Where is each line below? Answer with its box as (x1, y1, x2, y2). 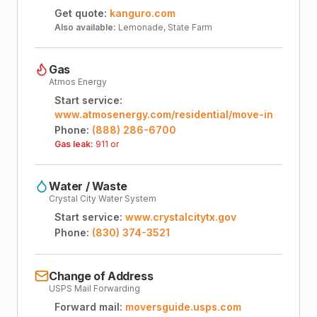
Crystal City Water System (49, 193, 156, 204)
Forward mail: (54, 301, 122, 313)
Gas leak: (54, 139, 93, 149)
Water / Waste (49, 179, 127, 193)
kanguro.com (110, 7, 175, 19)
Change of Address (49, 269, 154, 283)
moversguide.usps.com (125, 301, 241, 313)
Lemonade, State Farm (118, 22, 212, 33)
